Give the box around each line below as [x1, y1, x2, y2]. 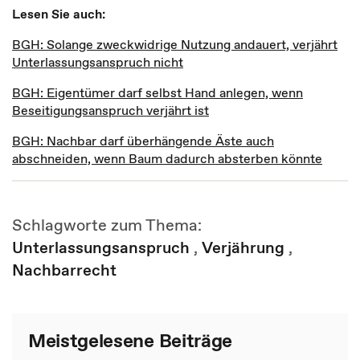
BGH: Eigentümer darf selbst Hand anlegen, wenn [12, 84, 303, 101]
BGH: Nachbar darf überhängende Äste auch [12, 132, 274, 149]
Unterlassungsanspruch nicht [12, 53, 183, 71]
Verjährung [202, 236, 284, 259]
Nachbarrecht [12, 259, 117, 281]
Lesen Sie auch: [12, 5, 105, 22]
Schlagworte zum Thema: [12, 214, 206, 236]
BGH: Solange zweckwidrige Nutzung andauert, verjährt [12, 35, 337, 53]
